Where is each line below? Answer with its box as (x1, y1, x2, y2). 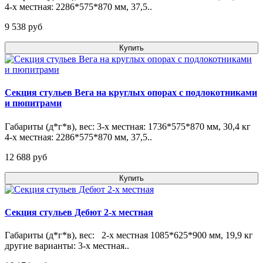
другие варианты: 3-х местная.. (5, 241, 129, 251)
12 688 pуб (5, 151, 47, 162)
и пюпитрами (5, 98, 62, 109)
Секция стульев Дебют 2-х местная (5, 207, 153, 217)
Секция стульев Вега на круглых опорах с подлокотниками (5, 87, 257, 98)
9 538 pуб (5, 22, 42, 32)
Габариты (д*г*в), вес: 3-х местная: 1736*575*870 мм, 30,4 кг (5, 121, 251, 131)
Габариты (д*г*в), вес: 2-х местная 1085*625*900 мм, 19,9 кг (5, 230, 253, 241)
